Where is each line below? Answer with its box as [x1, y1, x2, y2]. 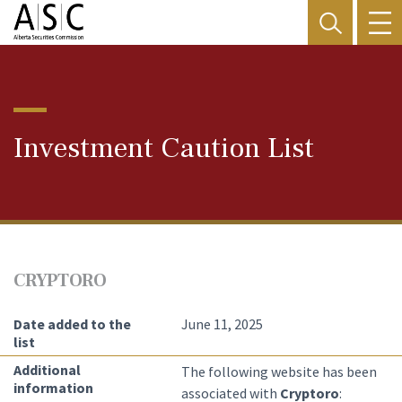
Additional [13, 361, 81, 379]
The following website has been [180, 363, 377, 380]
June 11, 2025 [180, 315, 263, 333]
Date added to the [13, 315, 131, 333]
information [13, 379, 93, 397]
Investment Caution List [13, 129, 314, 167]
